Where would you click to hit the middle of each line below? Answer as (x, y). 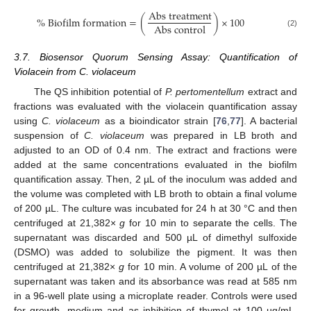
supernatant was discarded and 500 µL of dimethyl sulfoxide (155, 237)
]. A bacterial (269, 120)
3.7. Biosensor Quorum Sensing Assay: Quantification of (155, 57)
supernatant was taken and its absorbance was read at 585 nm (155, 281)
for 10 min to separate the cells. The (211, 222)
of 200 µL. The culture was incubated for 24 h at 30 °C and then (155, 208)
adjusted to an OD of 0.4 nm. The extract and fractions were (155, 150)
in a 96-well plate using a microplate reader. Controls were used (155, 295)
